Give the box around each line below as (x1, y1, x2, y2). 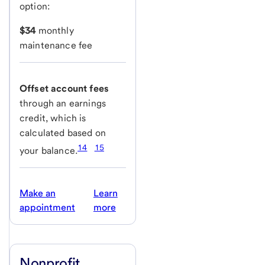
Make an (20, 188, 56, 199)
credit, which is (20, 112, 86, 124)
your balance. (20, 145, 78, 157)
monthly (35, 25, 74, 37)
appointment (20, 202, 75, 214)
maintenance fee (20, 40, 93, 51)
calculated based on (20, 127, 106, 139)
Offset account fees (20, 83, 109, 95)
